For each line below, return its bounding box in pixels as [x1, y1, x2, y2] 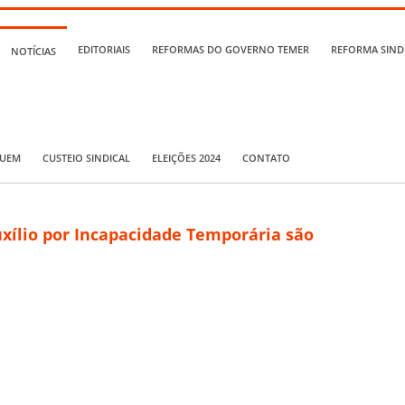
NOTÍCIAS [11, 43, 56, 58]
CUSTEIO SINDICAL [42, 150, 130, 165]
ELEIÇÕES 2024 [152, 150, 221, 165]
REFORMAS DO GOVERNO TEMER [152, 42, 309, 57]
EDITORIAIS [78, 42, 130, 57]
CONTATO [242, 150, 290, 165]
